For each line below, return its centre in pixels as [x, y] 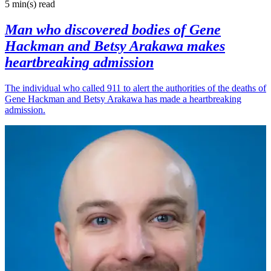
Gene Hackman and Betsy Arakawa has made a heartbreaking [123, 99]
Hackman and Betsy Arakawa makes [115, 46]
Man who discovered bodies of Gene [113, 30]
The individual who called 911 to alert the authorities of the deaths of [135, 88]
